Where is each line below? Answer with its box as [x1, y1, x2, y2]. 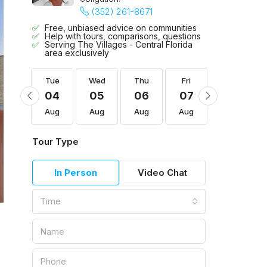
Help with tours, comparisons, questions [45, 31, 201, 41]
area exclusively [45, 48, 109, 58]
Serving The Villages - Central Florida [45, 39, 193, 49]
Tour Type [32, 136, 79, 147]
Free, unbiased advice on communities [45, 23, 197, 33]
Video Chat [137, 167, 187, 178]
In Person [54, 167, 97, 178]
